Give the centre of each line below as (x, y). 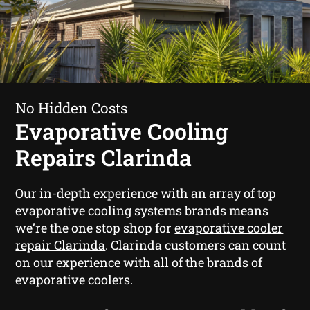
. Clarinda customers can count (196, 245)
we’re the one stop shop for (95, 227)
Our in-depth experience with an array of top (146, 193)
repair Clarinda (61, 245)
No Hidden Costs (72, 108)
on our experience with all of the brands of (139, 262)
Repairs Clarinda (104, 157)
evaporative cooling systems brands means (142, 210)
